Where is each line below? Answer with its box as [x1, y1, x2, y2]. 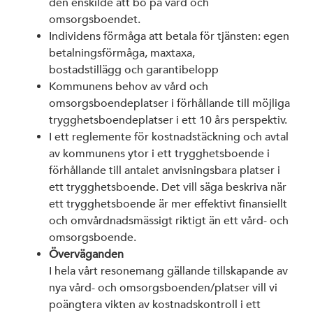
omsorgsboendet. [49, 12, 140, 27]
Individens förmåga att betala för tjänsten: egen [49, 29, 289, 43]
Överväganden [49, 247, 124, 261]
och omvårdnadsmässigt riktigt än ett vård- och [49, 213, 289, 228]
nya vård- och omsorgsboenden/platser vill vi [49, 280, 277, 295]
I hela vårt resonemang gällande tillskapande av [49, 263, 288, 278]
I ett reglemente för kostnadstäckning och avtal [49, 129, 289, 144]
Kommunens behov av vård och [49, 79, 208, 94]
